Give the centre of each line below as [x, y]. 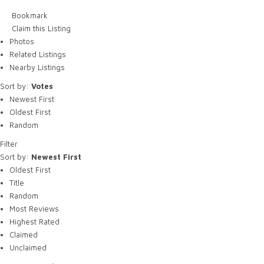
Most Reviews [34, 209]
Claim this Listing [40, 28]
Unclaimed [28, 247]
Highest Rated [34, 222]
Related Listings [37, 54]
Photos [22, 41]
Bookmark [29, 15]
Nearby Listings [37, 67]
